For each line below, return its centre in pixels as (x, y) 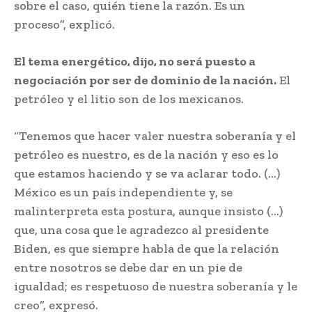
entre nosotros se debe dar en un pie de (128, 268)
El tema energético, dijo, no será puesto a (135, 62)
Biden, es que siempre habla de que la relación (147, 249)
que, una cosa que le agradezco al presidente (141, 230)
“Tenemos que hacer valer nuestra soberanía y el (155, 136)
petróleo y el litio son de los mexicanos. (129, 99)
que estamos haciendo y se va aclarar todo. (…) (147, 174)
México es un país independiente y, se (123, 193)
